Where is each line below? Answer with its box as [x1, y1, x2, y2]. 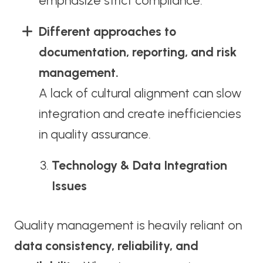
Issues [52, 178, 87, 193]
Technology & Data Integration [52, 157, 228, 173]
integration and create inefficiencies [38, 106, 241, 121]
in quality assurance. [38, 126, 151, 141]
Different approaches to [38, 23, 176, 39]
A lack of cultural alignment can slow [38, 85, 241, 100]
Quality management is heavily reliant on [14, 217, 242, 232]
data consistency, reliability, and [14, 238, 198, 253]
